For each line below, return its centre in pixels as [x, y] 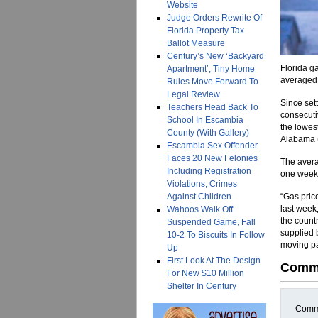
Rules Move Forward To [213, 82]
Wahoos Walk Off [200, 209]
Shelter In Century [202, 286]
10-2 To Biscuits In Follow [216, 235]
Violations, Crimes [202, 184]
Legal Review [193, 94]
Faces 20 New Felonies [212, 158]
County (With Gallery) [208, 133]
